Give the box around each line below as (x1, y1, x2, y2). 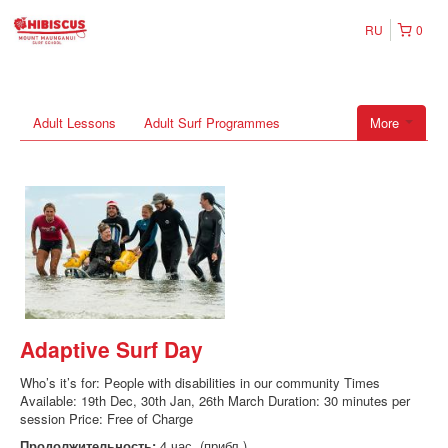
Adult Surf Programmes (144, 113, 280, 132)
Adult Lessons (33, 113, 116, 132)
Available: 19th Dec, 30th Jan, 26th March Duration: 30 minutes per (20, 391, 410, 411)
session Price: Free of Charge (20, 409, 193, 429)
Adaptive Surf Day (20, 334, 203, 365)
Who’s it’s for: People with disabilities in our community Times (20, 373, 380, 393)
